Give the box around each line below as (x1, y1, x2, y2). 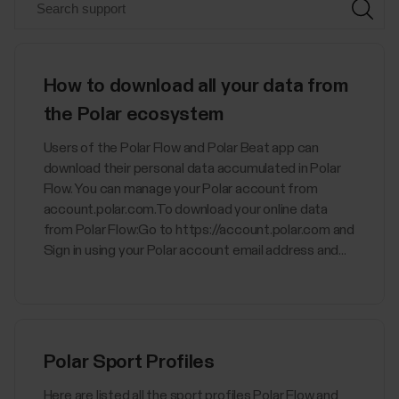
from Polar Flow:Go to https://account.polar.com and (43, 223, 354, 237)
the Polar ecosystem (43, 105, 224, 125)
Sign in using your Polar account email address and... (43, 243, 346, 257)
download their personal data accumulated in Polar (43, 161, 341, 175)
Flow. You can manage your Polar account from (43, 182, 318, 196)
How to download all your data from (43, 77, 348, 96)
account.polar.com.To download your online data (43, 202, 329, 216)
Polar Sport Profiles (43, 353, 215, 373)
